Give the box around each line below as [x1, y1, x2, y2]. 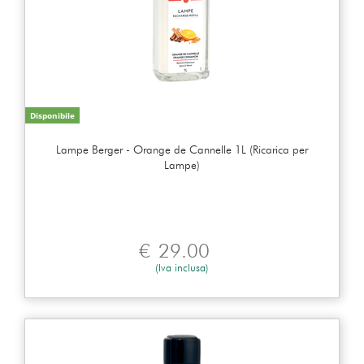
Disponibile [30, 109, 75, 121]
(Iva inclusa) [155, 260, 209, 274]
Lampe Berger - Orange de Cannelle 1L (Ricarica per [56, 142, 308, 156]
